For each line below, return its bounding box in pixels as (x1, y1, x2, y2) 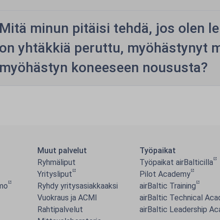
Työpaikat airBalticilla (139, 158, 213, 167)
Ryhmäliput (37, 158, 76, 167)
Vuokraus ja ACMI (37, 193, 97, 202)
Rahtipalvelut (37, 205, 83, 214)
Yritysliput (37, 169, 72, 179)
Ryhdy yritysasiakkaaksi (37, 181, 118, 191)
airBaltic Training (139, 181, 196, 191)
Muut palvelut (37, 146, 87, 155)
